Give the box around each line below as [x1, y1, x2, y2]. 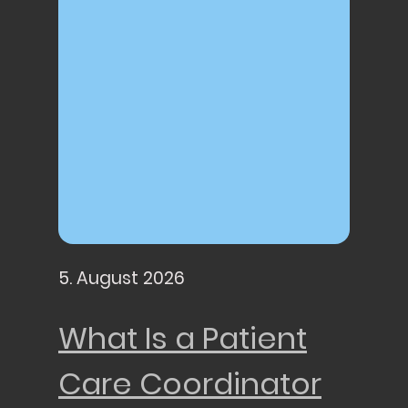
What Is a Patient [58, 317, 307, 361]
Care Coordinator [58, 362, 321, 406]
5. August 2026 [58, 265, 185, 291]
